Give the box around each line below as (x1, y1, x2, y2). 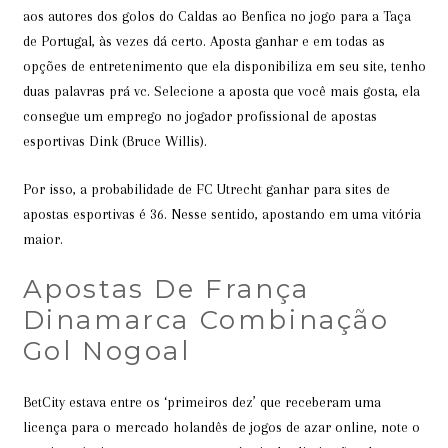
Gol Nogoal (22, 335, 191, 367)
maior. (22, 230, 63, 247)
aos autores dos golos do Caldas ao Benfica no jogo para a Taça (22, 8, 411, 24)
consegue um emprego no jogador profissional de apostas (22, 108, 377, 124)
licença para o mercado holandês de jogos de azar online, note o (22, 418, 420, 435)
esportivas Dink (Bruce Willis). (22, 133, 207, 149)
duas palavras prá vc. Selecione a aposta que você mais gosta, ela (22, 83, 420, 99)
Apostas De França (22, 273, 310, 305)
